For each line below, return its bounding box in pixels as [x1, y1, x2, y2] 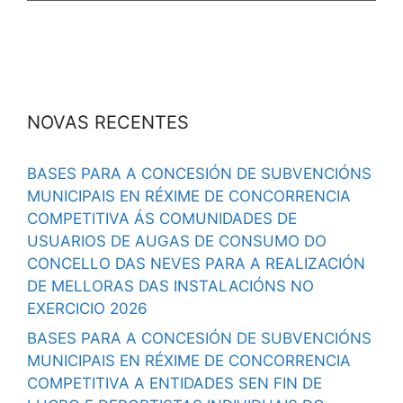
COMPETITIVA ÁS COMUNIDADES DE [27, 209, 297, 228]
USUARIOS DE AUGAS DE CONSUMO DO [27, 231, 327, 250]
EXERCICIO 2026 [27, 299, 148, 318]
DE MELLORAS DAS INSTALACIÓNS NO [27, 276, 314, 295]
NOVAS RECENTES [27, 111, 189, 133]
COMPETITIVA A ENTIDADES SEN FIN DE [27, 374, 322, 392]
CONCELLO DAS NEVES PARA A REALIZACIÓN [27, 254, 365, 273]
